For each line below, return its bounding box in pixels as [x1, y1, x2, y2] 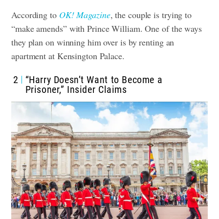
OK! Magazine [59, 8, 110, 21]
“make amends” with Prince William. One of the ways [11, 22, 202, 34]
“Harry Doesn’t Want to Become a [25, 73, 163, 86]
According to [11, 8, 59, 21]
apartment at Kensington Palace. [11, 49, 128, 62]
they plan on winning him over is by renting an [11, 36, 175, 48]
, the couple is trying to [110, 8, 192, 21]
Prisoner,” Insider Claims [25, 83, 127, 95]
